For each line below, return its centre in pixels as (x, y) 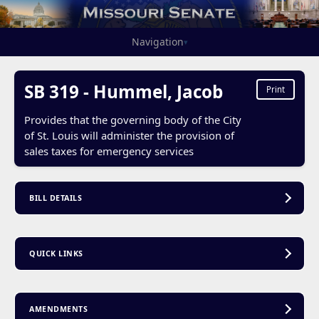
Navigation (157, 42)
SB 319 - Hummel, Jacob (123, 91)
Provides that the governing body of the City (132, 119)
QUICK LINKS (56, 254)
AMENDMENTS (59, 309)
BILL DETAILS (56, 198)
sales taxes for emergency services (109, 151)
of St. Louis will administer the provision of (129, 135)
